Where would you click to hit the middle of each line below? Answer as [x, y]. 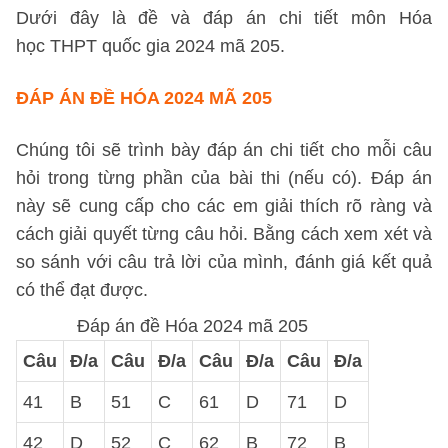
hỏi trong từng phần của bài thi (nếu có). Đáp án [224, 178]
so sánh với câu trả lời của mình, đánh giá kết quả [224, 262]
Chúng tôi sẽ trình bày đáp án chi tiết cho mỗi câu [224, 150]
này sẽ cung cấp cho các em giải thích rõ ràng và [224, 206]
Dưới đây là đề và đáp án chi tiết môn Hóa [224, 18]
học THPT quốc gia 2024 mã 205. [150, 46]
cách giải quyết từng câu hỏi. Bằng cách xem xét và [224, 234]
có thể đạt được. [82, 290]
